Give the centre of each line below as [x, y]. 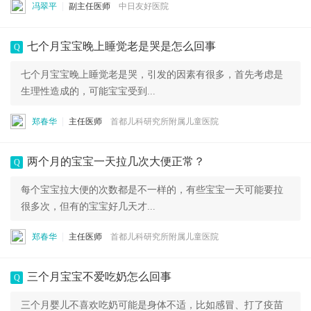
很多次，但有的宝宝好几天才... [88, 207]
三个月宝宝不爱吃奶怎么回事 [99, 277]
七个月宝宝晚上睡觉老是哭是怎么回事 [121, 46]
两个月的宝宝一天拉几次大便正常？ [116, 161]
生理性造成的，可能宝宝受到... [88, 91]
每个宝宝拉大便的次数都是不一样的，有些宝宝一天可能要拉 [152, 190]
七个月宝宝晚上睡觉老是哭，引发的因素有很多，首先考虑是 [152, 75]
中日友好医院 [144, 6]
